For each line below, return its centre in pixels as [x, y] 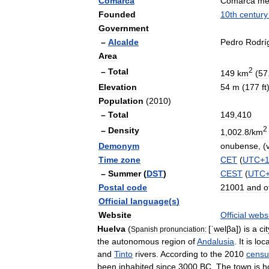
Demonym [119, 146]
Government [124, 28]
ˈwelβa [223, 229]
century [254, 14]
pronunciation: [183, 229]
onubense [239, 146]
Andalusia [216, 241]
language [150, 201]
